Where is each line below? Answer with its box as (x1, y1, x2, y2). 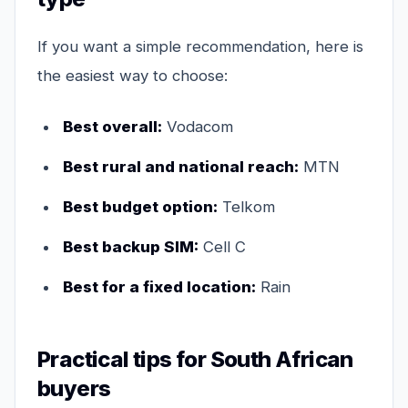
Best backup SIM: (63, 238, 199, 257)
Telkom (218, 198, 275, 217)
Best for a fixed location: (63, 278, 256, 297)
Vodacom (162, 117, 233, 137)
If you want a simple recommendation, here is (37, 37, 363, 56)
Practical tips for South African (37, 346, 353, 373)
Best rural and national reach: (63, 158, 299, 177)
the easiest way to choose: (37, 66, 228, 86)
